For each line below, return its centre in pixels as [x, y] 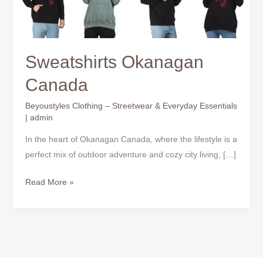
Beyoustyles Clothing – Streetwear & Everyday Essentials [131, 106]
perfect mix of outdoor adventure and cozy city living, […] [130, 155]
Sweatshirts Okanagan [114, 62]
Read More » [49, 182]
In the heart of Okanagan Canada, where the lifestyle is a [131, 139]
